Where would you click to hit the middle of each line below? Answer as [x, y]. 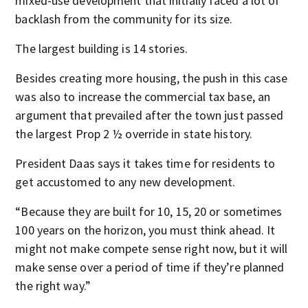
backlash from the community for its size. [124, 19]
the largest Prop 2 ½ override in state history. [134, 134]
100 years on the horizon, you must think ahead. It [145, 230]
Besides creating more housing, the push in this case [152, 78]
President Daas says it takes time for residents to [145, 163]
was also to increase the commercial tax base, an [143, 97]
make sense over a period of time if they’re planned [150, 267]
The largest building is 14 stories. [101, 48]
